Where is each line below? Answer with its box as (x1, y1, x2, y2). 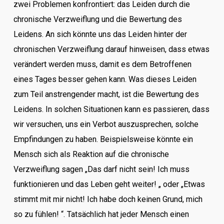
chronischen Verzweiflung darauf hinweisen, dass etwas (13, 44, 209, 54)
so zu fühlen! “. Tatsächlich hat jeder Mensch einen (13, 209, 189, 219)
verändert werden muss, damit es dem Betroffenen (13, 59, 191, 69)
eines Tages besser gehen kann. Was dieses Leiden (13, 74, 196, 84)
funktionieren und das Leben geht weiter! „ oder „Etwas (13, 179, 205, 189)
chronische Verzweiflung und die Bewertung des (13, 14, 182, 24)
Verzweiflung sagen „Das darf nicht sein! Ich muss (13, 164, 189, 174)
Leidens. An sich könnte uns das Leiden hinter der (13, 29, 187, 39)
